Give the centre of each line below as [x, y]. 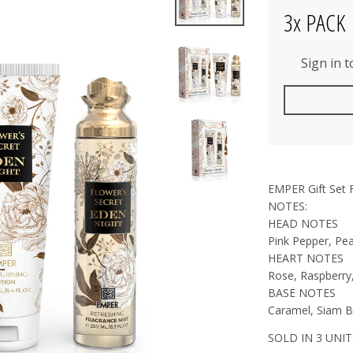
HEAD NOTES [303, 223]
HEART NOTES [305, 258]
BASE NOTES [301, 292]
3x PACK [314, 22]
